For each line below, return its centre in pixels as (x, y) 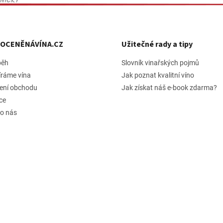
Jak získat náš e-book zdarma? (169, 87)
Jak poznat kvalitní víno (158, 75)
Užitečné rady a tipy (157, 44)
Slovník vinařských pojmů (160, 62)
